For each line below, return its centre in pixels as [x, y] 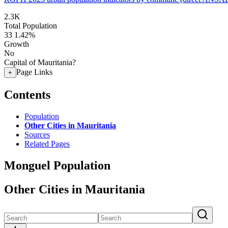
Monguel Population [57, 165]
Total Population [31, 26]
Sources [37, 134]
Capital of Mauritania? [40, 62]
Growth [17, 44]
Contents [27, 94]
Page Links [34, 72]
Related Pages [47, 144]
